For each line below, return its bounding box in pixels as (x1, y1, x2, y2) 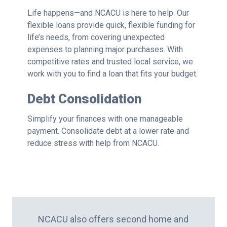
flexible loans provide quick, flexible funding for (27, 20, 195, 30)
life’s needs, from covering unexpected (27, 32, 165, 43)
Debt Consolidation (27, 91, 141, 107)
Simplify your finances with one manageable (27, 114, 183, 124)
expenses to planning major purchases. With (27, 45, 183, 55)
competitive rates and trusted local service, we (27, 57, 193, 67)
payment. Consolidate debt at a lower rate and (27, 126, 189, 136)
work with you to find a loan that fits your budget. (27, 69, 198, 79)
